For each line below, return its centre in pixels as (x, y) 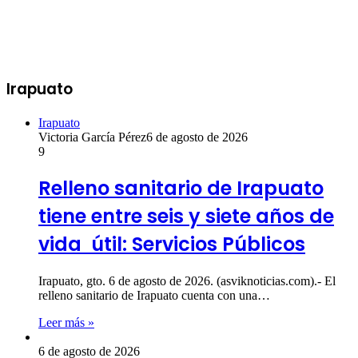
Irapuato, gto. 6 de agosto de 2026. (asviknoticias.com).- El (187, 281)
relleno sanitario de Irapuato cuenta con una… (154, 296)
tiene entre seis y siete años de (186, 217)
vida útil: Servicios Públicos (172, 245)
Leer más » (66, 323)
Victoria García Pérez (92, 137)
